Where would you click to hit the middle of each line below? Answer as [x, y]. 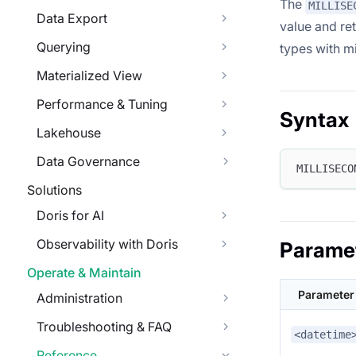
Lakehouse [69, 133]
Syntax [314, 119]
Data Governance [88, 161]
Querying [64, 47]
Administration [79, 298]
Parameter [326, 294]
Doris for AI [70, 215]
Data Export [72, 18]
